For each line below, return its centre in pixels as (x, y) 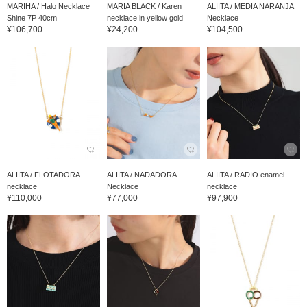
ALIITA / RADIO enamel (245, 174)
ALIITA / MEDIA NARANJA (250, 7)
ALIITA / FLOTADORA (43, 174)
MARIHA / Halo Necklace (48, 7)
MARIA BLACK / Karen (144, 7)
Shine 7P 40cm (32, 18)
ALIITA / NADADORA (141, 174)
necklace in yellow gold (145, 18)
